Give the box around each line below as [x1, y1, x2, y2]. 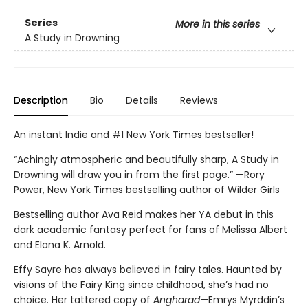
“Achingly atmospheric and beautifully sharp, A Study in [14, 153, 279, 167]
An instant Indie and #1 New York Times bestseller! [14, 128, 254, 142]
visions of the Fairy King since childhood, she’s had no [14, 278, 269, 292]
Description [14, 93, 68, 108]
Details [126, 93, 158, 108]
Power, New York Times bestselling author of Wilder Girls [14, 183, 280, 197]
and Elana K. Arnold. [14, 238, 106, 252]
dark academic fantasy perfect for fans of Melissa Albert [14, 223, 287, 237]
